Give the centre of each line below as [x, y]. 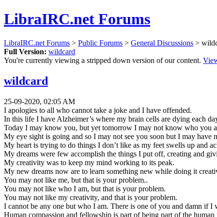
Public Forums [100, 43]
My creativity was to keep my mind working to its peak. [89, 162]
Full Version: [25, 51]
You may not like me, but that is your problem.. [76, 180]
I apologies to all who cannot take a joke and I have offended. [98, 110]
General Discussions [162, 43]
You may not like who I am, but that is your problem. [85, 188]
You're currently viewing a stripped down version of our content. [103, 60]
